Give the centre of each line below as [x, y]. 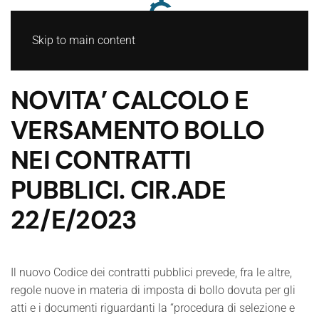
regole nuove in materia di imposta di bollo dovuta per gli [153, 290]
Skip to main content [84, 40]
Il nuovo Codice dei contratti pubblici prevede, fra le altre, [151, 272]
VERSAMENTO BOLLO [138, 130]
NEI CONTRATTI [101, 160]
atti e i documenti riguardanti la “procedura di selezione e [153, 308]
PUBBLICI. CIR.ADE [118, 190]
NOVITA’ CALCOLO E [130, 100]
